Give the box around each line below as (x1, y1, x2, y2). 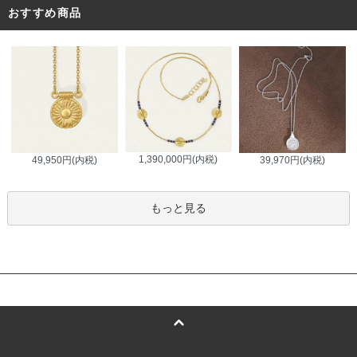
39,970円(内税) (259, 154, 325, 166)
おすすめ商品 (8, 6, 82, 19)
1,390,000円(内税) (139, 154, 218, 166)
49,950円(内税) (32, 154, 98, 166)
